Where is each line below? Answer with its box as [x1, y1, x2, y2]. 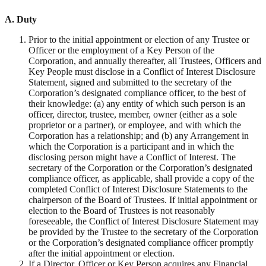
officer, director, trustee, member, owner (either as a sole [28, 109, 237, 120]
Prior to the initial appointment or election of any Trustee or [28, 34, 249, 45]
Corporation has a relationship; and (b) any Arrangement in [28, 131, 249, 141]
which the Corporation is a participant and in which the [28, 141, 234, 152]
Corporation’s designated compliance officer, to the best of [28, 88, 246, 99]
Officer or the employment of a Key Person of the [28, 45, 214, 56]
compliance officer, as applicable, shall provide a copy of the [28, 173, 254, 184]
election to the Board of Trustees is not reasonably [28, 205, 215, 216]
